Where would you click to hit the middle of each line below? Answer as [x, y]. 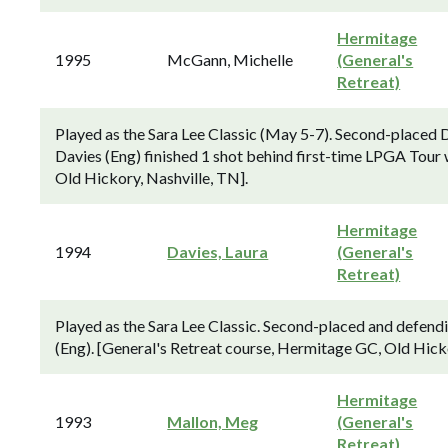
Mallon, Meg [213, 421]
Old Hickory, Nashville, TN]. [151, 177]
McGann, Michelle [230, 59]
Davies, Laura [218, 251]
